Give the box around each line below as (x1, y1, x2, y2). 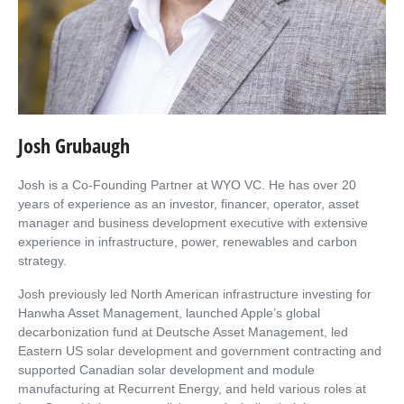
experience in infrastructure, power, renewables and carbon (18, 234, 357, 249)
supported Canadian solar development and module (18, 362, 315, 377)
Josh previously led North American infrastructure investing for (18, 286, 372, 301)
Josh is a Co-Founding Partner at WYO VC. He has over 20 (18, 177, 356, 192)
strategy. (18, 252, 67, 268)
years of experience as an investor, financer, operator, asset (18, 196, 359, 211)
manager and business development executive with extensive (18, 215, 368, 230)
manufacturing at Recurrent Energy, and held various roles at (18, 381, 366, 396)
